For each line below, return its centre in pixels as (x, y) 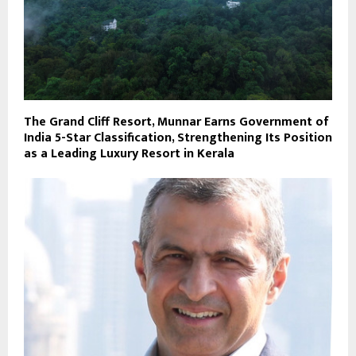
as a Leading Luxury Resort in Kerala (129, 153)
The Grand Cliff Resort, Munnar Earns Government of (176, 122)
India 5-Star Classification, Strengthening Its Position (178, 137)
